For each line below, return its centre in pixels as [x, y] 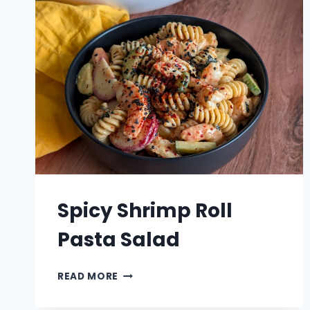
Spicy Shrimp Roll [145, 211]
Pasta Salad [119, 240]
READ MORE [88, 277]
